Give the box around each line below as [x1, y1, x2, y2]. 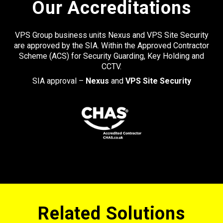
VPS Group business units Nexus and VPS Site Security [14, 30, 209, 40]
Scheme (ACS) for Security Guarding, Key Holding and [19, 51, 204, 61]
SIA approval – [32, 76, 86, 86]
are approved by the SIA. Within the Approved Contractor [14, 40, 209, 50]
